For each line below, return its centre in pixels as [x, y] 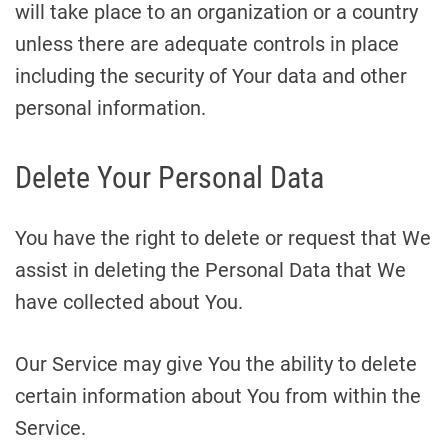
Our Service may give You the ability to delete [216, 364]
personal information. [110, 108]
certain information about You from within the [218, 396]
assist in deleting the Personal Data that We [210, 270]
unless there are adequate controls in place [207, 44]
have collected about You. [129, 302]
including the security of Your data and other [211, 76]
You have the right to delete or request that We [223, 238]
